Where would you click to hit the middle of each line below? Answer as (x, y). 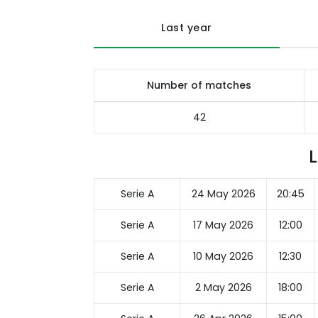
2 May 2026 (223, 288)
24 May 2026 (223, 194)
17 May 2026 (223, 225)
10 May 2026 (223, 257)
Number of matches (199, 85)
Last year (187, 28)
